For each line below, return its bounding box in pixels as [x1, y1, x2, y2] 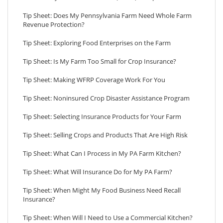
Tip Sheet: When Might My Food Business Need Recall [23, 186, 181, 195]
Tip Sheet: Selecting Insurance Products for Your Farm [23, 112, 181, 121]
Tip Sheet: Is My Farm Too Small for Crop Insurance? [23, 57, 176, 66]
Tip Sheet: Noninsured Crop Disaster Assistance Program [23, 94, 190, 103]
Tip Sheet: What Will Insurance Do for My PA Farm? [23, 167, 172, 176]
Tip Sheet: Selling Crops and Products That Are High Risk [23, 130, 188, 139]
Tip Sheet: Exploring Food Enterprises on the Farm [23, 38, 171, 47]
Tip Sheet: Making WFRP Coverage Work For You [23, 75, 165, 84]
